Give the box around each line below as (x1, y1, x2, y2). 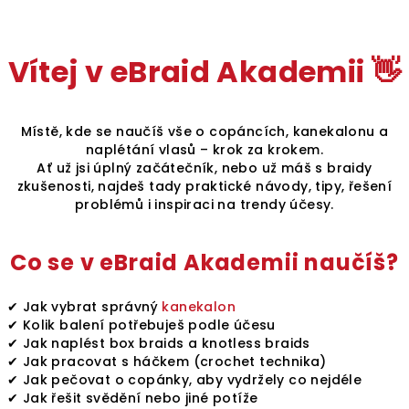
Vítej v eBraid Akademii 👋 (7, 51, 402, 92)
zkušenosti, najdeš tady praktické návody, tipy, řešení (16, 177, 393, 195)
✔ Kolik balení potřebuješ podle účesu (7, 316, 276, 334)
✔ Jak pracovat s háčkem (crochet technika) (7, 352, 327, 371)
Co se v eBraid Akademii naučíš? (10, 247, 399, 278)
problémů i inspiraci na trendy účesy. (75, 195, 334, 214)
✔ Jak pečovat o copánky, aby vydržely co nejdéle (7, 371, 362, 389)
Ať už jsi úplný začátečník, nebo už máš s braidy (37, 159, 372, 177)
